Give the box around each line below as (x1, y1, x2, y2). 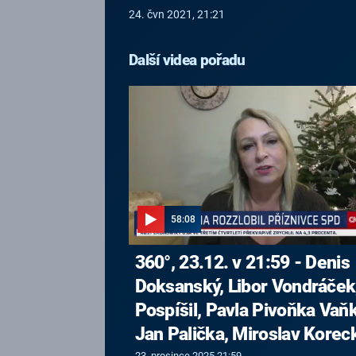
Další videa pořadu (129, 51, 246, 69)
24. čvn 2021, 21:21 (129, 8, 225, 21)
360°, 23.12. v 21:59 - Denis (134, 252, 350, 273)
